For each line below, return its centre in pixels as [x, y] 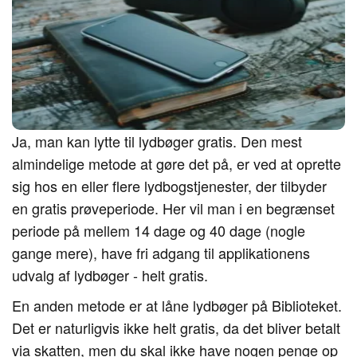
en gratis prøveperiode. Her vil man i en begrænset [173, 208]
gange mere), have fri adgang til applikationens [161, 253]
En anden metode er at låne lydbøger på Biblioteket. [177, 305]
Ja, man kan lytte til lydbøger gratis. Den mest [157, 141]
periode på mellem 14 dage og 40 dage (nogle [159, 230]
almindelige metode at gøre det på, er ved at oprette [177, 163]
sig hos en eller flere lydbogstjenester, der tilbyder [169, 186]
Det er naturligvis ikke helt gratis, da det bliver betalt [176, 328]
